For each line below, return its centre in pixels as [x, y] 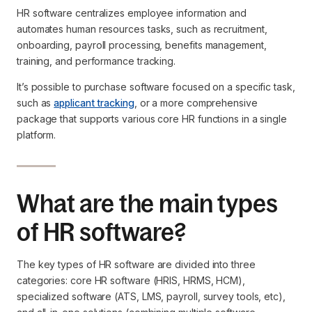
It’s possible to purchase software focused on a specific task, [156, 87]
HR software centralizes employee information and [132, 13]
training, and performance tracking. [96, 61]
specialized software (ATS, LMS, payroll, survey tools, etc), [151, 296]
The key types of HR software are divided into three [136, 264]
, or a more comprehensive [196, 103]
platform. [37, 135]
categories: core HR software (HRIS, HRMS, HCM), [131, 280]
